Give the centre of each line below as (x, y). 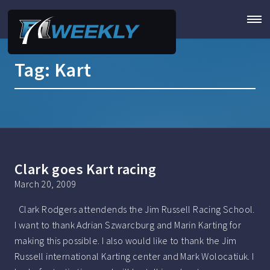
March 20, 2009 (46, 184)
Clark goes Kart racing (86, 169)
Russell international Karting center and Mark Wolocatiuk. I (134, 256)
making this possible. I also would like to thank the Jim (126, 241)
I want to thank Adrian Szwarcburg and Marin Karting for (128, 225)
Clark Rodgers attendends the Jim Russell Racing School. (135, 209)
